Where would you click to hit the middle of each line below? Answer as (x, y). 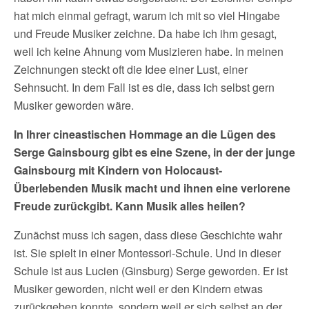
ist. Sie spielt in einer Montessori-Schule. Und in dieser (147, 253)
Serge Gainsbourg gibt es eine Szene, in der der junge (154, 152)
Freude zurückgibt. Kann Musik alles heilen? (130, 206)
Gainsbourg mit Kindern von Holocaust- (118, 170)
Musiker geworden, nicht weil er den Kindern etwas (138, 289)
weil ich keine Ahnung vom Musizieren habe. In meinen (149, 51)
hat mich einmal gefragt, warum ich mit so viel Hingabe (147, 16)
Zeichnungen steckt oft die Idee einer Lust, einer (131, 69)
